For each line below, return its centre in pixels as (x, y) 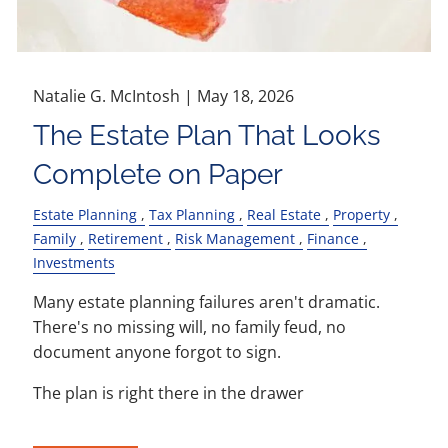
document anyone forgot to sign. (157, 352)
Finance (333, 238)
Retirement (126, 238)
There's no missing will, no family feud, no (190, 327)
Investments (74, 263)
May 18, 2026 (246, 95)
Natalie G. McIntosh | (115, 95)
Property (362, 214)
